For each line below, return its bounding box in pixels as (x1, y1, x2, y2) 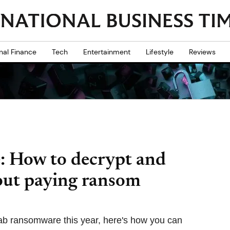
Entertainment (83, 47, 130, 56)
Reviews (189, 47, 216, 56)
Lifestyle (146, 47, 174, 56)
